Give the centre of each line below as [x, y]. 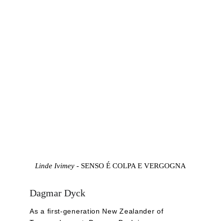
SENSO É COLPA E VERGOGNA [133, 166]
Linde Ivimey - [58, 166]
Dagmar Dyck [57, 193]
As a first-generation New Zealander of [98, 211]
